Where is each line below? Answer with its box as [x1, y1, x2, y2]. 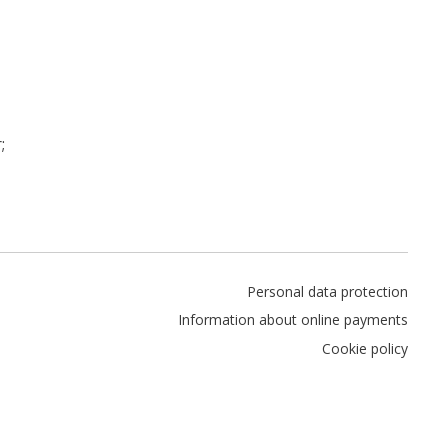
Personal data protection [246, 281, 408, 301]
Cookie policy [321, 338, 408, 358]
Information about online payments [177, 310, 408, 330]
